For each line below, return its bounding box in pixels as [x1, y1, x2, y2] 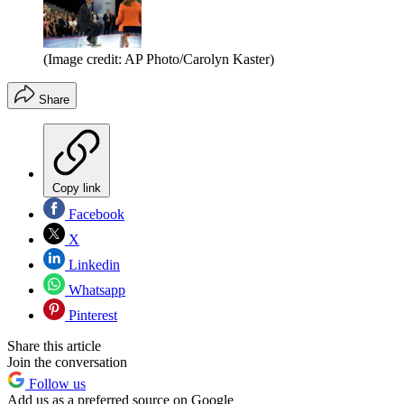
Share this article [7, 337, 101, 353]
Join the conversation [7, 353, 127, 370]
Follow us [25, 375, 86, 391]
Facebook [65, 206, 124, 222]
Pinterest [65, 307, 117, 323]
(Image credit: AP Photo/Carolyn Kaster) [43, 50, 274, 67]
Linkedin [65, 256, 120, 272]
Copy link [52, 180, 101, 195]
